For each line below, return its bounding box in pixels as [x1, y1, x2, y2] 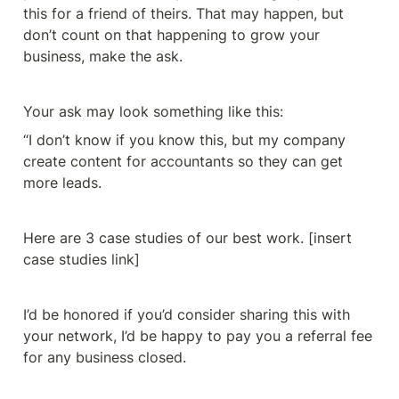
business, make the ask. [23, 47, 187, 65]
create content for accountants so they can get [23, 152, 343, 170]
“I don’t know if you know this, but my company [23, 131, 346, 149]
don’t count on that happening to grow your [23, 26, 320, 44]
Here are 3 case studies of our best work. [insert [23, 229, 352, 247]
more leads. [23, 174, 106, 191]
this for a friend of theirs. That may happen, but [23, 4, 344, 22]
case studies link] [23, 250, 140, 268]
